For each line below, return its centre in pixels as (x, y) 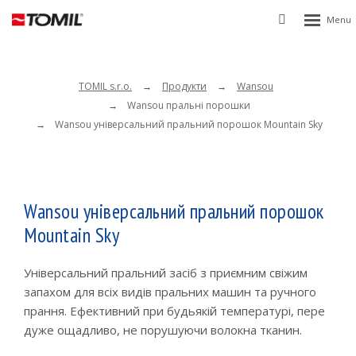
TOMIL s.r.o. (106, 87)
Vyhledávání (317, 18)
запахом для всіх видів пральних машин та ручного (170, 291)
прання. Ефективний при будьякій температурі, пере (174, 310)
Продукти (184, 87)
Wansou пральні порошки (189, 106)
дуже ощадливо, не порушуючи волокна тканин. (163, 329)
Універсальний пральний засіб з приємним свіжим (166, 272)
